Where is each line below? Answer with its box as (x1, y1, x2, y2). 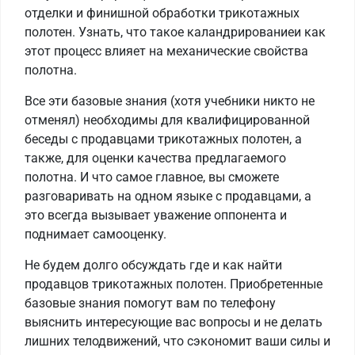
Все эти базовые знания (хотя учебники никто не (25, 94, 315, 109)
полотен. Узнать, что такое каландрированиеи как (25, 25, 326, 40)
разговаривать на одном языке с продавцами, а (25, 189, 311, 204)
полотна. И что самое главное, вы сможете (25, 170, 279, 185)
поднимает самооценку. (25, 227, 166, 242)
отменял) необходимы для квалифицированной (25, 113, 310, 128)
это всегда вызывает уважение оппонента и (25, 208, 287, 223)
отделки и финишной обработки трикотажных (25, 6, 300, 21)
